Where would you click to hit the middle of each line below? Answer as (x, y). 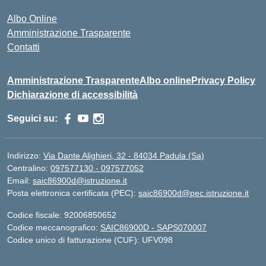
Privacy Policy (223, 80)
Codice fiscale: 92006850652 (62, 215)
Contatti (23, 47)
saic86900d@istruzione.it (80, 180)
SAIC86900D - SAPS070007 (153, 227)
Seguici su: (32, 118)
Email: (20, 180)
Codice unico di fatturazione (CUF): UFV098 (90, 240)
